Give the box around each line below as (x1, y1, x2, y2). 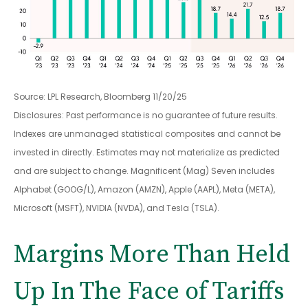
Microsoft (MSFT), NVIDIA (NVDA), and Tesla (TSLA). (14, 202, 219, 214)
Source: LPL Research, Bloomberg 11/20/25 (14, 91, 187, 103)
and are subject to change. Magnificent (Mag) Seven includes (14, 165, 275, 177)
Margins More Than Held (14, 239, 290, 271)
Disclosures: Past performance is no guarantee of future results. (14, 109, 278, 122)
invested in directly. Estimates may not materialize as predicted (14, 146, 280, 159)
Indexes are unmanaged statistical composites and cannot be (14, 128, 280, 140)
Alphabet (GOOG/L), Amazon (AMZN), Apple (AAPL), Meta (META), (14, 184, 275, 196)
